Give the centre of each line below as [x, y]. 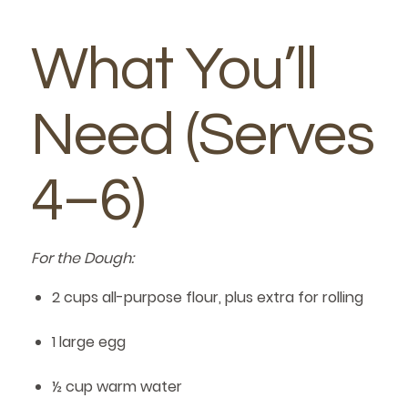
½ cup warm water [117, 386]
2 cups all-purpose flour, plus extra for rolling [207, 297]
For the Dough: [82, 259]
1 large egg [88, 342]
